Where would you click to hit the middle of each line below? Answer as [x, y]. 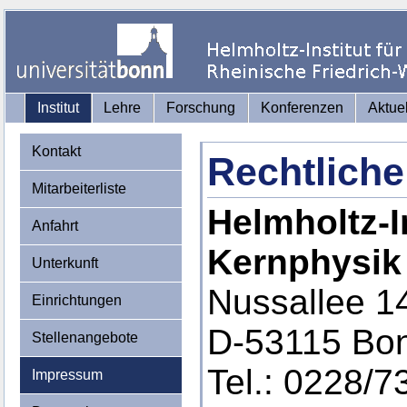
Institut [58, 108]
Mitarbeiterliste [79, 189]
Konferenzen [302, 108]
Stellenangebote [84, 338]
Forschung [200, 108]
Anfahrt [55, 226]
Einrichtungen [76, 300]
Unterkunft [65, 263]
